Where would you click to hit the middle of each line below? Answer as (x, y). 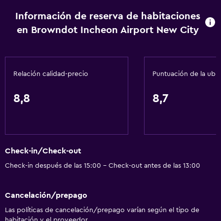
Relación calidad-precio (51, 74)
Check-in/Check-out (43, 151)
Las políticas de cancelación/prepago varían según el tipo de (102, 210)
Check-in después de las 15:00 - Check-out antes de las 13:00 (103, 166)
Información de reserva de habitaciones (108, 16)
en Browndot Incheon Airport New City (108, 30)
